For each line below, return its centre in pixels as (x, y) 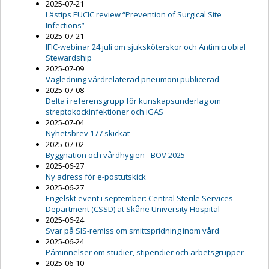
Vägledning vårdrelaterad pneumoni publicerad (132, 80)
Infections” (65, 26)
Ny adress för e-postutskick (96, 177)
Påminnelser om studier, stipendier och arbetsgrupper (145, 252)
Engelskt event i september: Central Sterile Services (139, 198)
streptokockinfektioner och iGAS (104, 112)
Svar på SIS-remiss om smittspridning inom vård (132, 231)
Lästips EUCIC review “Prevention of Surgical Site (134, 15)
